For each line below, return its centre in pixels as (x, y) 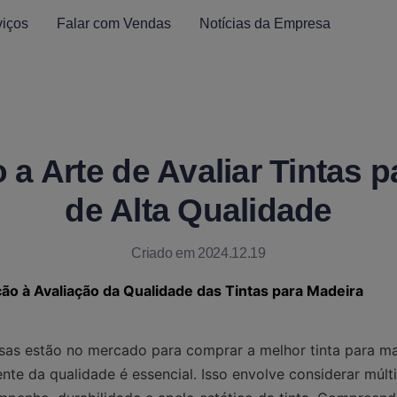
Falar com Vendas (114, 23)
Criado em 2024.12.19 (198, 253)
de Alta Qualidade (198, 210)
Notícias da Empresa (265, 23)
